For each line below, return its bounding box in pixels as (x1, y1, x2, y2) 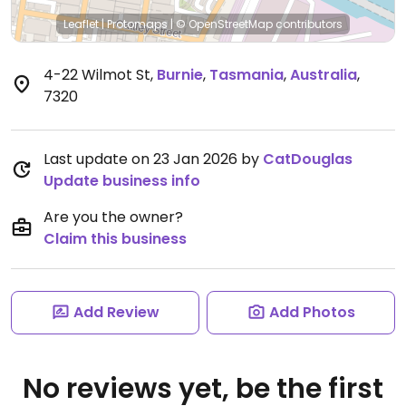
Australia (290, 64, 357, 85)
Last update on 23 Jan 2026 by (43, 149, 263, 169)
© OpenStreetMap (176, 16, 273, 32)
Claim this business (43, 228, 187, 249)
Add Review (72, 302, 159, 323)
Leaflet (63, 16, 99, 32)
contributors (273, 16, 343, 32)
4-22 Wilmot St (43, 64, 150, 85)
